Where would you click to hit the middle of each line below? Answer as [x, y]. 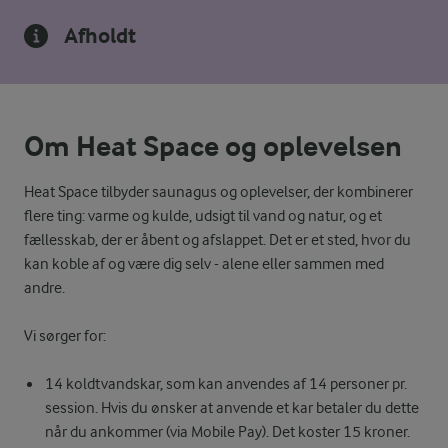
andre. [47, 288]
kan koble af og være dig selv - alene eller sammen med [204, 264]
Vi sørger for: [65, 336]
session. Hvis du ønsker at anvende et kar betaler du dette [231, 408]
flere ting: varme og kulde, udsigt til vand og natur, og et [203, 216]
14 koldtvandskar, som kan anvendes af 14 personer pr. [225, 384]
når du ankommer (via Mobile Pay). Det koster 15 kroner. [227, 432]
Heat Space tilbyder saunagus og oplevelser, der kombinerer [218, 192]
